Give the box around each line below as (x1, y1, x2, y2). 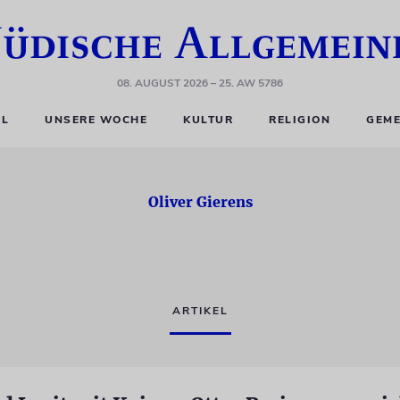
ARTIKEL (171, 304, 229, 318)
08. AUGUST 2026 (117, 76, 208, 90)
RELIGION (269, 112, 331, 127)
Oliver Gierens (147, 193, 253, 211)
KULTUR (183, 112, 234, 127)
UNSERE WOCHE (45, 112, 148, 127)
